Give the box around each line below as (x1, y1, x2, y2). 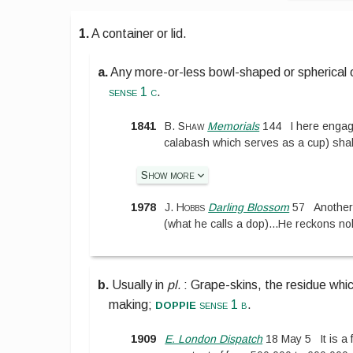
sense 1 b (196, 297, 248, 311)
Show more (141, 169, 199, 182)
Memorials (207, 120, 260, 133)
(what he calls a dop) (164, 217, 269, 230)
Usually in (112, 277, 168, 292)
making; (109, 297, 156, 311)
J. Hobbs (165, 200, 206, 214)
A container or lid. (91, 26, 188, 40)
